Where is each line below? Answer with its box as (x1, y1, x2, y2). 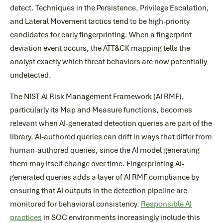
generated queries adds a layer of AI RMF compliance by (10, 172, 199, 182)
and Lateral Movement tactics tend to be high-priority (10, 16, 190, 26)
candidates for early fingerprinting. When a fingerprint (10, 30, 192, 40)
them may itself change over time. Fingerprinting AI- (10, 159, 184, 169)
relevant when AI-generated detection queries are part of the (10, 118, 212, 128)
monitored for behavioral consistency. (10, 199, 141, 209)
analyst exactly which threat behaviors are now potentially (10, 57, 207, 67)
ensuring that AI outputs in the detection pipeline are (10, 186, 187, 196)
